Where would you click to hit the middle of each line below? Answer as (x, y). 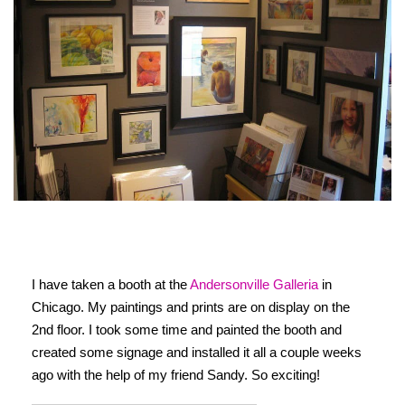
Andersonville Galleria (254, 284)
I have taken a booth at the (111, 284)
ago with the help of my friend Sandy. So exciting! (176, 374)
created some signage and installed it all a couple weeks (197, 352)
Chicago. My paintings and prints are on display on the (191, 306)
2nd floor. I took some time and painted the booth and (187, 329)
